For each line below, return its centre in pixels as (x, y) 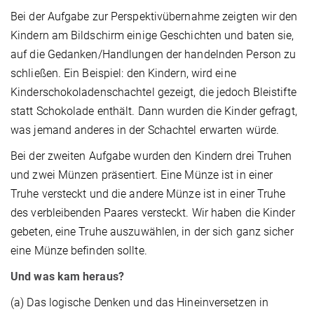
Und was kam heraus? (67, 277)
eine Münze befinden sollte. (79, 251)
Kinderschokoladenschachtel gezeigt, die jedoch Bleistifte (153, 93)
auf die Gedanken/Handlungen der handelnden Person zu (153, 55)
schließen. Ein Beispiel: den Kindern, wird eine (123, 74)
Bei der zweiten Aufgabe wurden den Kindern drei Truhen (151, 156)
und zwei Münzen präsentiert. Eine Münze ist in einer (142, 175)
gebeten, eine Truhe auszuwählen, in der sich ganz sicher (152, 232)
